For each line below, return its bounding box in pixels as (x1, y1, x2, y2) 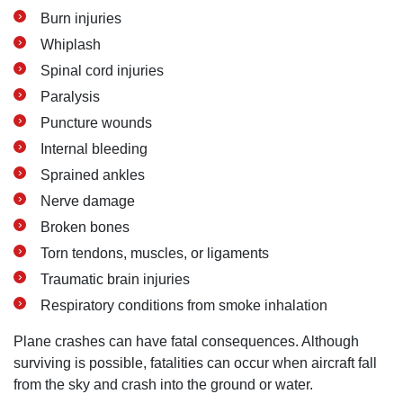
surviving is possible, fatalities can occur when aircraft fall (13, 355, 377, 371)
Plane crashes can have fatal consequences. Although (13, 334, 359, 349)
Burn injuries (40, 11, 121, 26)
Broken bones (40, 219, 130, 235)
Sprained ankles (40, 167, 145, 183)
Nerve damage (40, 193, 135, 209)
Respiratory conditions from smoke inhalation (40, 298, 327, 313)
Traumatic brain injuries (40, 272, 190, 287)
